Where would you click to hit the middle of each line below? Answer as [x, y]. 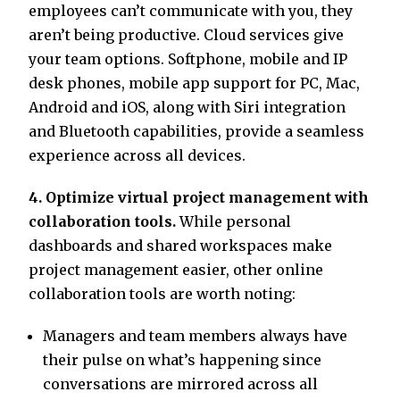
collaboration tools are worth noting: [162, 294]
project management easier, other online [176, 270]
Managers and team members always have [195, 336]
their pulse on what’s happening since [182, 360]
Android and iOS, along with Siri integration [187, 108]
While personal [233, 222]
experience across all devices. [137, 156]
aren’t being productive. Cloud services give [186, 35]
